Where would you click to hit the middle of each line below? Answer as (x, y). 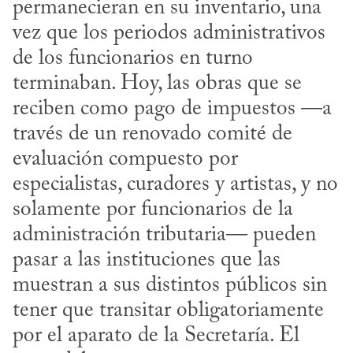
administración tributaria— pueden (164, 235)
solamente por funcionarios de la (153, 210)
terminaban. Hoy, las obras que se (157, 84)
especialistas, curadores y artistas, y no (175, 184)
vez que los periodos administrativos (169, 33)
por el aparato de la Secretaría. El (156, 336)
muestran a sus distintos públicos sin (170, 285)
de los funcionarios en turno (133, 58)
